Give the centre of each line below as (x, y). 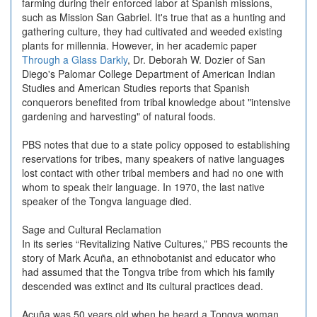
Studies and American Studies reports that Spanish (136, 88)
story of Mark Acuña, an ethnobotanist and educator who (149, 258)
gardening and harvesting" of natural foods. (120, 116)
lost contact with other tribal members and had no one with (153, 173)
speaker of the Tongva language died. (107, 201)
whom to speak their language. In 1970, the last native (143, 187)
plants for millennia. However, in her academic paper (139, 45)
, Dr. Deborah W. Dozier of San (196, 59)
